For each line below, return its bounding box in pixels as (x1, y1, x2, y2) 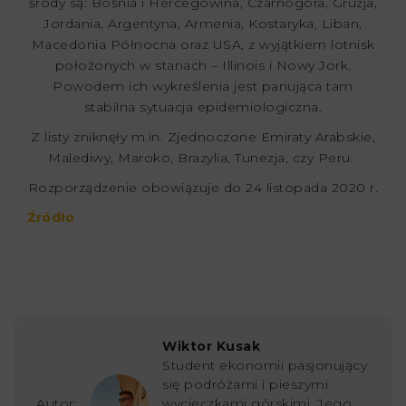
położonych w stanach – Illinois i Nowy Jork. (54, 56, 352, 73)
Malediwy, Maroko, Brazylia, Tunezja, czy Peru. (48, 149, 358, 166)
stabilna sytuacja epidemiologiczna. (83, 98, 323, 115)
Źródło (27, 208, 74, 226)
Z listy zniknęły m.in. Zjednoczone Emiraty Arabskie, (31, 128, 375, 145)
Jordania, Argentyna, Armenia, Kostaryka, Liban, (43, 14, 362, 32)
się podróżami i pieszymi (162, 375, 328, 392)
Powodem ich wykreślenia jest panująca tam (53, 77, 353, 94)
